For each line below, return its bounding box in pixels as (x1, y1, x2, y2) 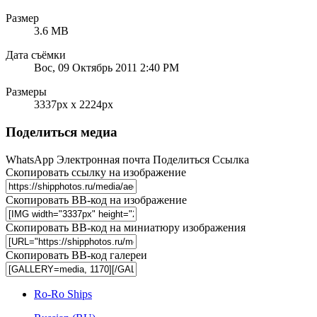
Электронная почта (57, 153, 150, 166)
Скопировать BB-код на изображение (6, 193, 187, 206)
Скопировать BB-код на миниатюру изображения (6, 221, 246, 234)
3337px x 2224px (34, 98, 113, 111)
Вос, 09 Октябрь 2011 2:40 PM (34, 62, 179, 74)
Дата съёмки (6, 49, 66, 62)
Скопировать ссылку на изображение (6, 166, 186, 178)
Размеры (6, 86, 47, 98)
